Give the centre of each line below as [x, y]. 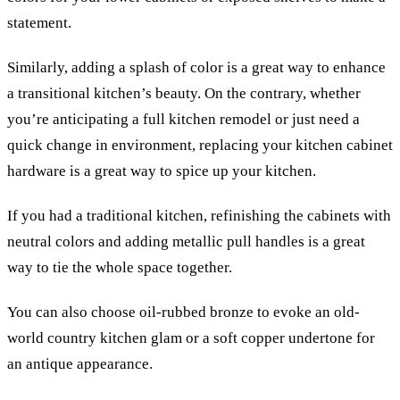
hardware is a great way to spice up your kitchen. [162, 171]
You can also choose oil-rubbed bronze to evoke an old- [183, 312]
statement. [41, 22]
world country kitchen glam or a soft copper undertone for [191, 338]
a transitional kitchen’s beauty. [106, 93]
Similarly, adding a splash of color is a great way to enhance [196, 67]
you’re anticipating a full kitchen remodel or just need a [183, 119]
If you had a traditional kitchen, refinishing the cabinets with [199, 216]
